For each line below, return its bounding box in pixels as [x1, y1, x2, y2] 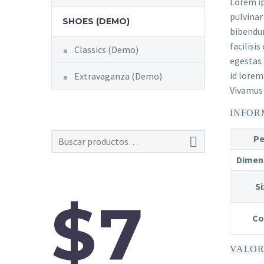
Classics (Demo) [74, 44, 138, 56]
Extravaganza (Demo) [74, 70, 162, 82]
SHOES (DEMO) [62, 16, 130, 27]
